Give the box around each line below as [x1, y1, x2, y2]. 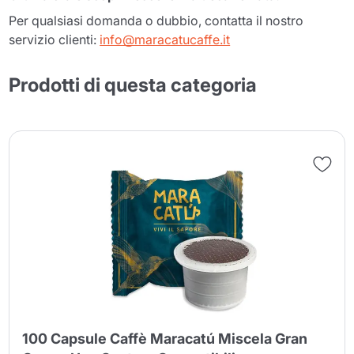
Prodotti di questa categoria [9, 73, 258, 96]
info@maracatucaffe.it [100, 31, 231, 47]
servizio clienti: [9, 31, 100, 47]
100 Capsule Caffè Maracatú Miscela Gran [22, 330, 308, 348]
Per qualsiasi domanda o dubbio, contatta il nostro [9, 12, 304, 28]
